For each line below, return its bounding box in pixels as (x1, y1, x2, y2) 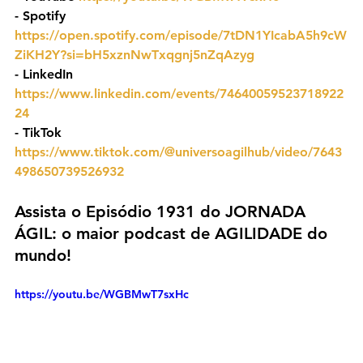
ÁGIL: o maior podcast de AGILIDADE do (15, 224, 332, 244)
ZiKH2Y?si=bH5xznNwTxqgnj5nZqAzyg (15, 47, 254, 63)
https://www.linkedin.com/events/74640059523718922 (15, 86, 344, 102)
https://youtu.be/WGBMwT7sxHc (15, 287, 189, 302)
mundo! (15, 246, 71, 266)
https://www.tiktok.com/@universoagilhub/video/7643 (15, 144, 342, 160)
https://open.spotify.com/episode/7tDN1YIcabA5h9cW (15, 28, 347, 44)
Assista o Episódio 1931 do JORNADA (15, 202, 310, 222)
